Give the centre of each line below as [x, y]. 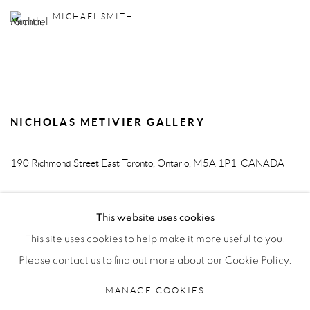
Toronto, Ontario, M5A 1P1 [180, 163]
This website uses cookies [155, 218]
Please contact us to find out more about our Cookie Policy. [155, 261]
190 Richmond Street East [65, 163]
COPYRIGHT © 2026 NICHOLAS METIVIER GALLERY [115, 304]
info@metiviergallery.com [163, 199]
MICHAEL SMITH [93, 16]
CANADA [262, 163]
